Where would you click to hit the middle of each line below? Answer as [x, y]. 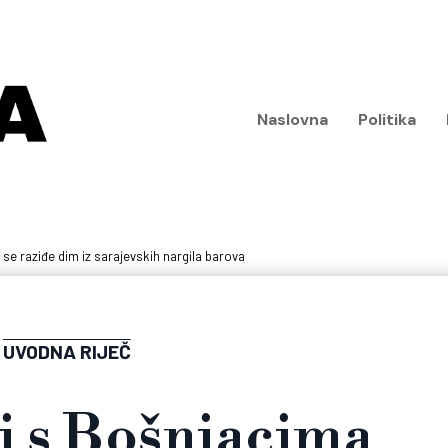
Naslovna [292, 119]
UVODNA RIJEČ [66, 351]
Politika [386, 119]
